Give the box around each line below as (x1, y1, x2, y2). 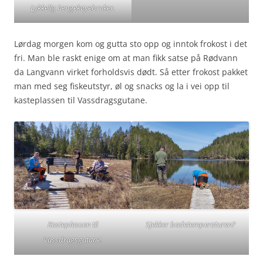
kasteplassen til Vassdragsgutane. (14, 94, 147, 106)
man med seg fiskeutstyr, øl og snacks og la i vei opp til (14, 80, 230, 92)
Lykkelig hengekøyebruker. (31, 2, 115, 13)
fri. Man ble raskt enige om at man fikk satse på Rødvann (14, 52, 238, 63)
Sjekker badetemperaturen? (145, 219, 235, 230)
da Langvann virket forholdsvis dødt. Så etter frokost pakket (14, 66, 248, 77)
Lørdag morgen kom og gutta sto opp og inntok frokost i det (14, 38, 247, 49)
